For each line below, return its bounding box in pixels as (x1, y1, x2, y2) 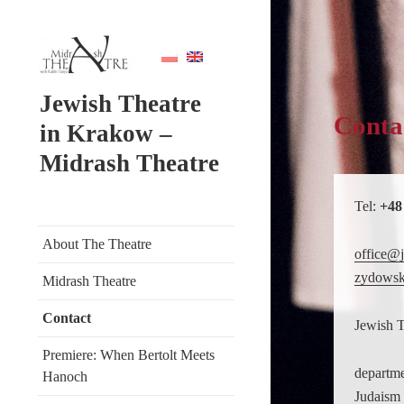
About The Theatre (42, 236, 151, 252)
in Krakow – (40, 120, 172, 147)
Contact (42, 310, 91, 326)
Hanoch (42, 369, 87, 384)
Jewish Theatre (40, 90, 201, 117)
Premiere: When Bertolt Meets (42, 347, 215, 363)
